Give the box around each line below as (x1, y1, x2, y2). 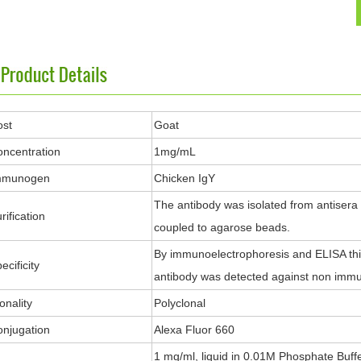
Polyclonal (154, 297, 205, 309)
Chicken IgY (154, 172, 215, 185)
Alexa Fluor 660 (154, 323, 234, 336)
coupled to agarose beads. (154, 221, 290, 234)
